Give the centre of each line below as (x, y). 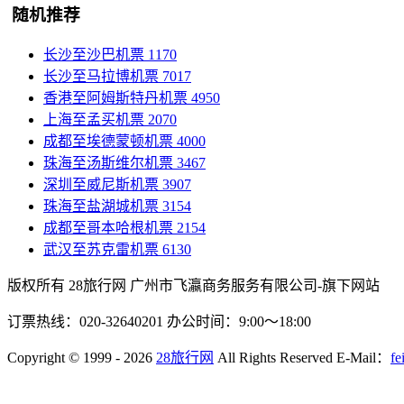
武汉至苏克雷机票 (101, 249)
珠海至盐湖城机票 (101, 206)
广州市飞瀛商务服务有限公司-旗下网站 (255, 285)
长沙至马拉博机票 (101, 76)
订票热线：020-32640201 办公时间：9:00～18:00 (159, 321)
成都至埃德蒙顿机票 (108, 141)
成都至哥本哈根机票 (108, 227)
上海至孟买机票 (94, 119)
